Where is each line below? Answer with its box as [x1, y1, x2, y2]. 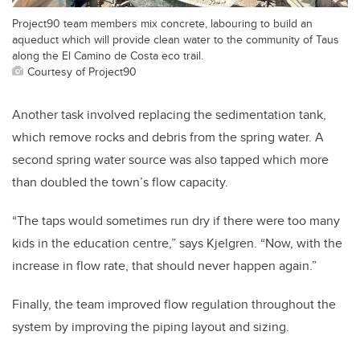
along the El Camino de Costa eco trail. [12, 46, 203, 63]
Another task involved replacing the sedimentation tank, [12, 104, 326, 124]
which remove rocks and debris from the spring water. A [12, 127, 324, 146]
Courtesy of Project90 [27, 62, 137, 80]
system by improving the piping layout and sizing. [12, 317, 292, 336]
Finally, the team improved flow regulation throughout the [12, 294, 336, 313]
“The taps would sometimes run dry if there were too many [12, 211, 340, 230]
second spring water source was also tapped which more [12, 149, 329, 169]
